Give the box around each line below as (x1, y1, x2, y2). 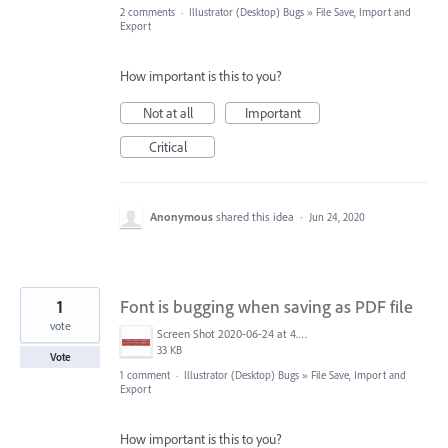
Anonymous (150, 209, 213, 225)
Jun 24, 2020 (309, 210, 365, 225)
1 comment (120, 368, 170, 383)
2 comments (120, 5, 175, 20)
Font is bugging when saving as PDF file (120, 295, 413, 319)
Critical (148, 138, 187, 157)
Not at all (142, 104, 193, 123)
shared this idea (216, 209, 297, 225)
